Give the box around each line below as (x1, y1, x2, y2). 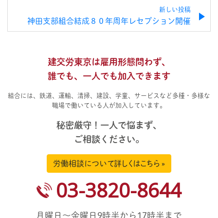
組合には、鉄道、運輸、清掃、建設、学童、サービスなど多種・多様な (8, 92, 210, 99)
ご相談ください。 (74, 135, 144, 144)
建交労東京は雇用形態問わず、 (48, 57, 170, 67)
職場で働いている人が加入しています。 (52, 102, 166, 109)
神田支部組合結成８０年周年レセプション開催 (27, 17, 191, 25)
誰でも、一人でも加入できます (48, 72, 170, 81)
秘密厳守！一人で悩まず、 (56, 121, 162, 130)
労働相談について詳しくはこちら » (53, 160, 165, 168)
